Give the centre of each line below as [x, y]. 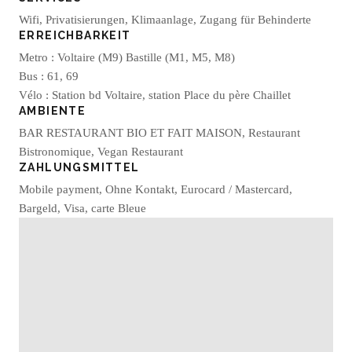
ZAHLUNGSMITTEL [79, 167]
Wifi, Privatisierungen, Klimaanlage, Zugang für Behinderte [165, 20]
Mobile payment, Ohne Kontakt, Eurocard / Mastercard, [156, 189]
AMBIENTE [53, 111]
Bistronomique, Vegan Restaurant [101, 152]
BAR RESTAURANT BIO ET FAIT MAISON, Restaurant [159, 133]
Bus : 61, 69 [49, 76]
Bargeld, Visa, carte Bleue [82, 208]
